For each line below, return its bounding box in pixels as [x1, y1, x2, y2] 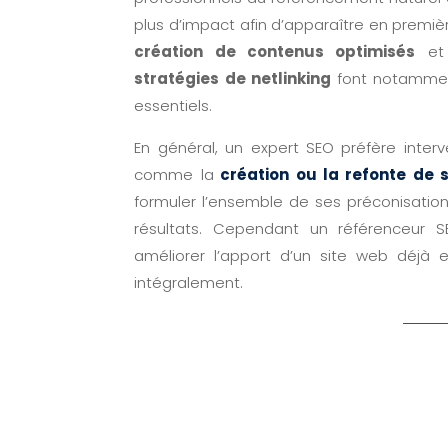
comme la [134, 164, 214, 186]
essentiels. [134, 95, 213, 117]
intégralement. [134, 272, 244, 294]
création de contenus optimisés [134, 41, 416, 63]
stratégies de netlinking [134, 68, 331, 90]
